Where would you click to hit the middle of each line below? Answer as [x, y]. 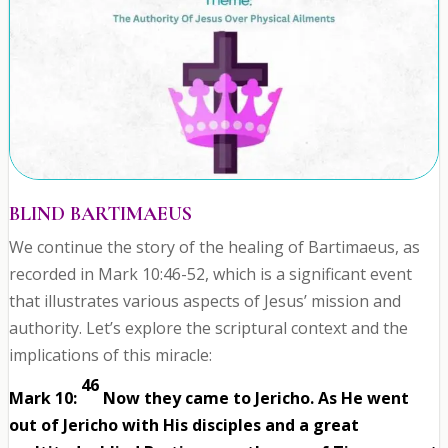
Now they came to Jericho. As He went [255, 398]
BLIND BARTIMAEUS [100, 214]
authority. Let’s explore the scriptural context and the [208, 328]
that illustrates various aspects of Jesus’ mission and [204, 301]
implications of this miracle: [110, 355]
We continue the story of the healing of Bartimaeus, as [214, 247]
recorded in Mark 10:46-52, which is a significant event [210, 274]
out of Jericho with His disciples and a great [183, 425]
